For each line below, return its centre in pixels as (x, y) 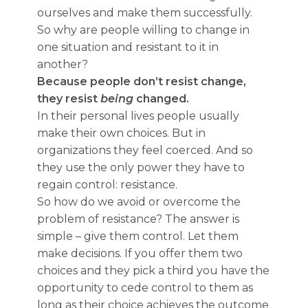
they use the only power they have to (141, 167)
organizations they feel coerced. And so (145, 150)
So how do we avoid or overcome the (139, 202)
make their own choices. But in (121, 133)
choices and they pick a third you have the (153, 271)
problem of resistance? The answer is (138, 219)
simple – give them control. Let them (138, 236)
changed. (161, 99)
